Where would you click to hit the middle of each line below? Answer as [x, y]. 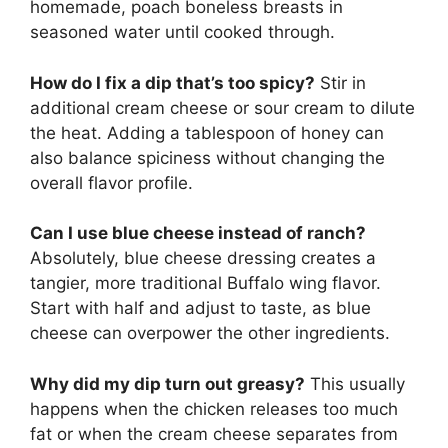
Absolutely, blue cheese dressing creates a [203, 258]
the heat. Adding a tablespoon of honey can [207, 132]
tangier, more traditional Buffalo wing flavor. [205, 283]
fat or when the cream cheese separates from [214, 433]
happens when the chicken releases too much [214, 408]
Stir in [340, 82]
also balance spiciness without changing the [207, 157]
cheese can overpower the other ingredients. [210, 333]
